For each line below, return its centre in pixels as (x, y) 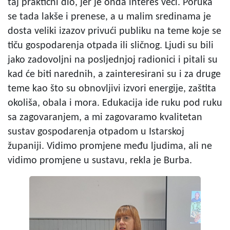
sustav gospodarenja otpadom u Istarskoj (96, 132)
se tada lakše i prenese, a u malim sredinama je (109, 17)
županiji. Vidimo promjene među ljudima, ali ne (110, 146)
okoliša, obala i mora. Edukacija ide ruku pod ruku (115, 103)
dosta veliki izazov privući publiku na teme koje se (114, 31)
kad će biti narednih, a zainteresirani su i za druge (114, 74)
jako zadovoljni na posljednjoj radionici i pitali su (113, 60)
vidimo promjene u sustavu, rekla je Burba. (100, 160)
